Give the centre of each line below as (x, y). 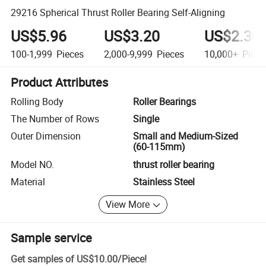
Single (146, 119)
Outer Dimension (46, 136)
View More (128, 205)
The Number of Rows (55, 119)
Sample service (52, 237)
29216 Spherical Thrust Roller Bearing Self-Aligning (118, 12)
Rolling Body (37, 101)
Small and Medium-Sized (186, 136)
